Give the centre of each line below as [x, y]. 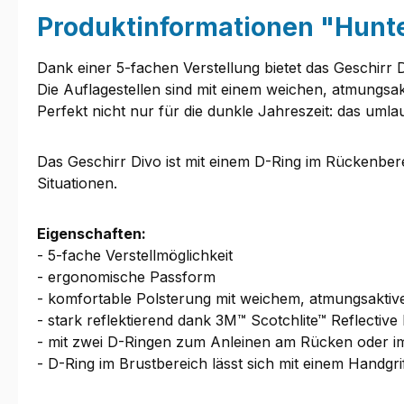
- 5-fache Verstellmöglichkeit [135, 256]
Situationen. [77, 184]
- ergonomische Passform [126, 277]
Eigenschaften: [92, 234]
